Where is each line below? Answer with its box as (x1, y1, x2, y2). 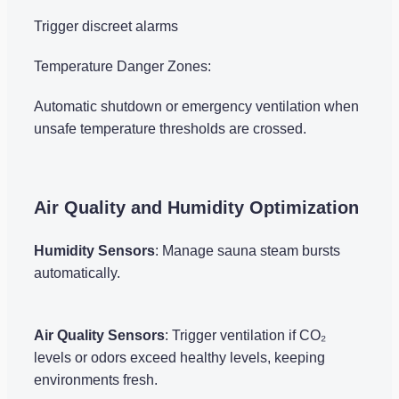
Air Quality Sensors (34, 327, 165, 343)
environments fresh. (34, 371, 158, 387)
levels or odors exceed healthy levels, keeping (34, 349, 325, 365)
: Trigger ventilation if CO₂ (165, 327, 326, 343)
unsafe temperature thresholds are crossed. (34, 120, 306, 136)
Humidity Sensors (34, 242, 155, 258)
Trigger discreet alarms (34, 18, 178, 34)
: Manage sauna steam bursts (155, 242, 340, 258)
